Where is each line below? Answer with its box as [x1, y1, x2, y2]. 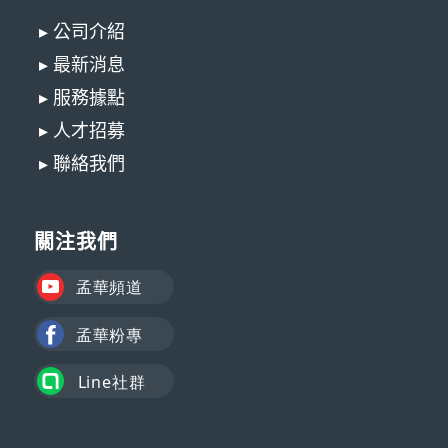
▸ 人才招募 [38, 119, 125, 143]
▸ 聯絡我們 [38, 152, 125, 176]
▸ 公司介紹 [38, 20, 125, 44]
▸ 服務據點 [38, 86, 125, 110]
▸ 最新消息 [38, 53, 125, 77]
